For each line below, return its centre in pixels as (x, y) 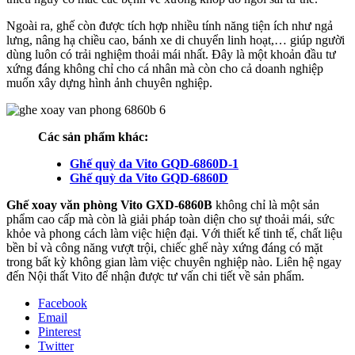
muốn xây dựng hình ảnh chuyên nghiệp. (109, 82)
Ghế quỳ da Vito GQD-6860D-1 (154, 163)
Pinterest (59, 331)
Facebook (63, 303)
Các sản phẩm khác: (93, 136)
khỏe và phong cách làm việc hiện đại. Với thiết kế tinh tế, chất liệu (174, 233)
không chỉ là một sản (266, 204)
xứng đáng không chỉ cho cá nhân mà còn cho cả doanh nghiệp (165, 68)
